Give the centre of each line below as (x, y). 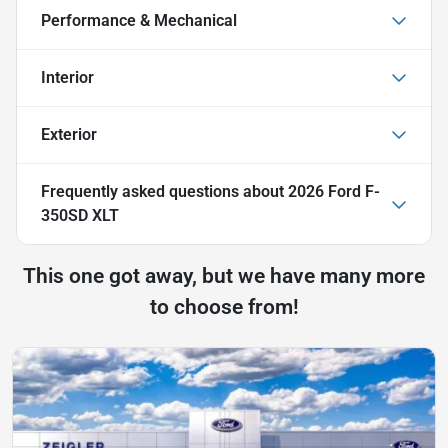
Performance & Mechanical (139, 20)
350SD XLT (80, 215)
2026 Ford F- (334, 191)
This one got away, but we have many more (224, 275)
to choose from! (224, 306)
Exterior (69, 134)
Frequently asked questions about (164, 191)
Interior (67, 77)
